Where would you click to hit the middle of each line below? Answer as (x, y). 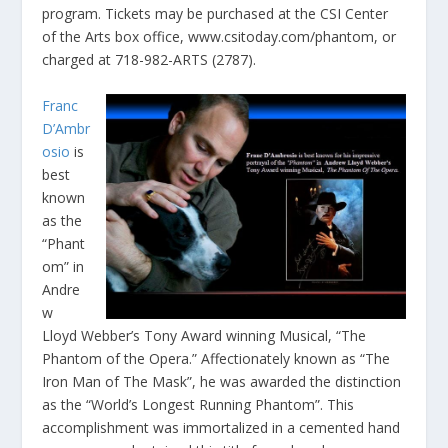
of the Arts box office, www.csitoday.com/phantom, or (219, 37)
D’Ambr (66, 128)
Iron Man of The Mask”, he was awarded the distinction (222, 381)
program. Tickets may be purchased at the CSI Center (215, 14)
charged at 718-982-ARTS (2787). (149, 60)
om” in (63, 266)
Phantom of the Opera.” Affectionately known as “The (216, 358)
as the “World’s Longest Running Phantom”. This (198, 404)
